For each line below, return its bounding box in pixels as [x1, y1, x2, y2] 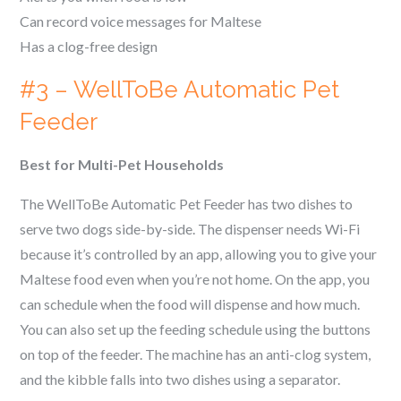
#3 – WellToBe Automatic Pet [20, 76, 340, 103]
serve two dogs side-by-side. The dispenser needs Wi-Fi [20, 220, 361, 237]
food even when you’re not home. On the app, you [73, 270, 371, 287]
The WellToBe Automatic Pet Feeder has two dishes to [20, 195, 354, 212]
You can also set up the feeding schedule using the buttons [20, 320, 371, 337]
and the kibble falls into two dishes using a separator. [20, 371, 341, 388]
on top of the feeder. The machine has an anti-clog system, [20, 346, 371, 363]
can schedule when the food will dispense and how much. [20, 295, 361, 312]
